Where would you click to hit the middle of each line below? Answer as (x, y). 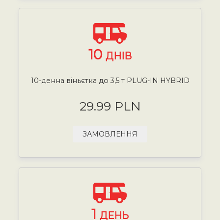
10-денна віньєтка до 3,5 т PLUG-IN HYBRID (110, 80)
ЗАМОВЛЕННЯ (110, 134)
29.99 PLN (110, 106)
